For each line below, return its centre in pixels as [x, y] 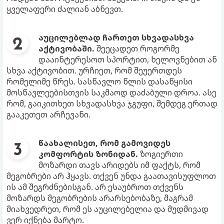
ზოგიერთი [160, 154]
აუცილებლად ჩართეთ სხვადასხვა [116, 38]
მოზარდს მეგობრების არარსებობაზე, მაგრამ [100, 198]
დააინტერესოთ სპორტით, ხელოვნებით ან [128, 60]
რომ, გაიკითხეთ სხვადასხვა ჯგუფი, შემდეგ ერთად [112, 104]
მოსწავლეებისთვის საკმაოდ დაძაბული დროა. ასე [111, 93]
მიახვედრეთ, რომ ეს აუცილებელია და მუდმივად [107, 209]
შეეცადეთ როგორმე [138, 49]
